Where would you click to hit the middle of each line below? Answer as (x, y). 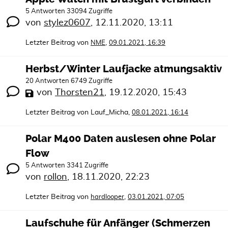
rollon (55, 177)
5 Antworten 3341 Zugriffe (67, 166)
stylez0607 (67, 23)
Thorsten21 (80, 93)
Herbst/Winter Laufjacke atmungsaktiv (124, 69)
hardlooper (107, 197)
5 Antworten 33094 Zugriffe (69, 11)
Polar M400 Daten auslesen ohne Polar (121, 139)
